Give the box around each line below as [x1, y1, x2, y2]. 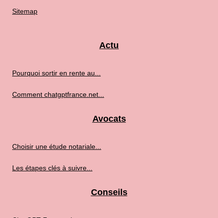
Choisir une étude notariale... [12, 143, 101, 151]
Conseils [91, 187, 127, 198]
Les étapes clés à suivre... [12, 164, 92, 172]
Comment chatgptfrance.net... [12, 91, 104, 99]
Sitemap [12, 7, 37, 16]
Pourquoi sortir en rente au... [12, 69, 101, 77]
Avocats [92, 114, 126, 124]
